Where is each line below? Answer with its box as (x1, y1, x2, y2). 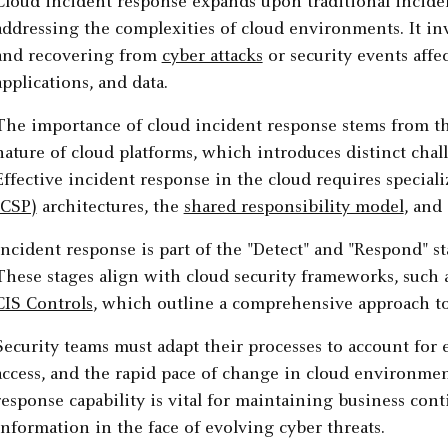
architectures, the (36, 199, 184, 218)
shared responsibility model (183, 199, 404, 218)
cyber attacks (161, 48, 263, 67)
